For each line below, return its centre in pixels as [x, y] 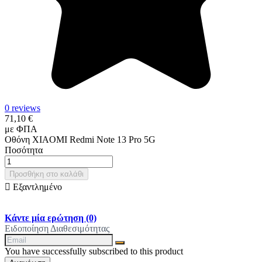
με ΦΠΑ [21, 129]
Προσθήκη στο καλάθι [46, 174]
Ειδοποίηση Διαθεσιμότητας [57, 228]
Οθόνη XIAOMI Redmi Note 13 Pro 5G [80, 139]
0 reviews [23, 108]
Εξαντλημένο [36, 187]
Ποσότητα [24, 150]
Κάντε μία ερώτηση [45, 218]
